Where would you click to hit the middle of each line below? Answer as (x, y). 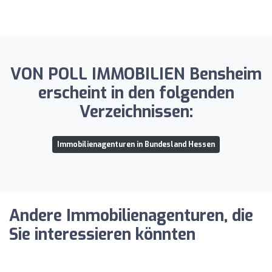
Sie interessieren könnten (102, 234)
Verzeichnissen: (136, 112)
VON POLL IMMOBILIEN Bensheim (136, 74)
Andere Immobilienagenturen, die (131, 216)
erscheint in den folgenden (136, 93)
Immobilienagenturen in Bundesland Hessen (136, 144)
